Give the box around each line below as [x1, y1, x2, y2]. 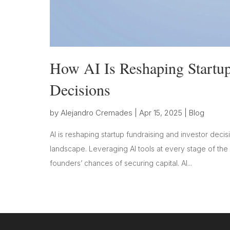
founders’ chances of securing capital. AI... [50, 159, 192, 168]
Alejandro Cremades [61, 108, 132, 118]
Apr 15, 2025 [139, 108, 182, 118]
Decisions [50, 79, 110, 100]
